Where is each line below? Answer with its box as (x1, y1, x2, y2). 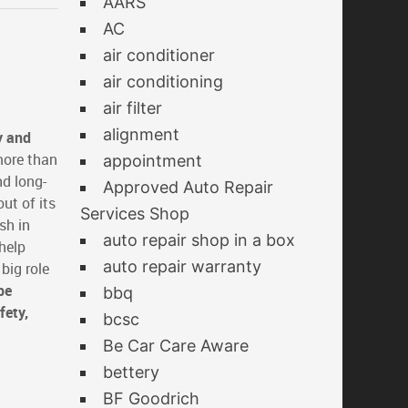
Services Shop (80, 204, 189, 223)
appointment (103, 151, 202, 170)
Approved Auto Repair (103, 178, 273, 197)
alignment (103, 125, 179, 144)
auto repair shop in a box (103, 230, 295, 250)
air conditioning (103, 72, 223, 91)
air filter (103, 98, 162, 117)
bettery (103, 362, 159, 382)
